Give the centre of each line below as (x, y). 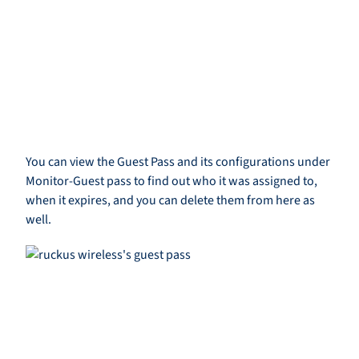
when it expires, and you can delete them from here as (170, 201)
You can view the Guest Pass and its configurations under (178, 162)
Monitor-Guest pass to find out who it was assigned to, (171, 182)
